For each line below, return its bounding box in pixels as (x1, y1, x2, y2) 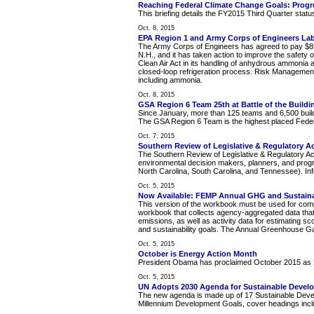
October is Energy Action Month (138, 249, 257, 258)
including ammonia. (138, 75, 203, 84)
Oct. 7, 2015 (138, 132, 175, 139)
